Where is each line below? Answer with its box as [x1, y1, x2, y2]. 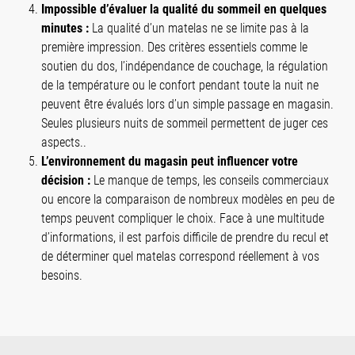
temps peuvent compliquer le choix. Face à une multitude [41, 210, 324, 226]
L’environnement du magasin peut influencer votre [41, 153, 298, 169]
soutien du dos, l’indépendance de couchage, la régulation [41, 58, 328, 74]
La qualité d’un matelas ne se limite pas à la [89, 20, 309, 36]
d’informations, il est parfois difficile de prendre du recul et [41, 229, 329, 245]
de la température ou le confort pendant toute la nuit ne [41, 77, 319, 93]
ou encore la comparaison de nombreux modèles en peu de [41, 191, 334, 207]
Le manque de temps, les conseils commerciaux [90, 172, 329, 188]
